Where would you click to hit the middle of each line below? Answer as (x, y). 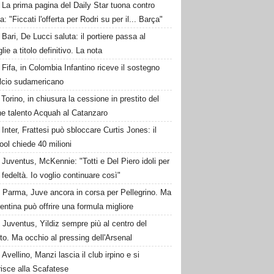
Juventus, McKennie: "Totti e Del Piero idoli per (86, 161)
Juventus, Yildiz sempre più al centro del (75, 224)
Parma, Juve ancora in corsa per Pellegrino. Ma (87, 192)
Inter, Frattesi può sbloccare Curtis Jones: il (80, 130)
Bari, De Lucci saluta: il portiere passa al (74, 36)
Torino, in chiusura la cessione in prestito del (80, 99)
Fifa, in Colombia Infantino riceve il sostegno (81, 68)
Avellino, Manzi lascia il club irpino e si (71, 255)
